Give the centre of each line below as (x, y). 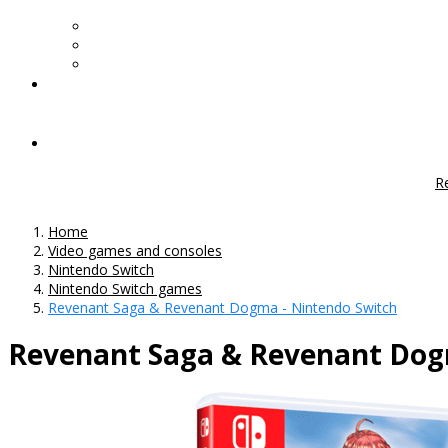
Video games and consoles (135, 250)
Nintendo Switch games (125, 288)
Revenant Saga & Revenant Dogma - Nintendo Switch (222, 307)
